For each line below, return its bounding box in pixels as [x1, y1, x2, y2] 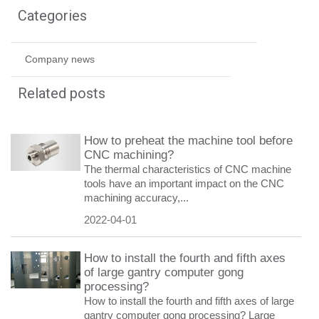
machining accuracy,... [83, 192, 189, 204]
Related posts [18, 85, 105, 103]
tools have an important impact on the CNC [83, 177, 284, 190]
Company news [25, 53, 95, 66]
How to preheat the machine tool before [83, 134, 293, 148]
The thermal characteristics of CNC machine [83, 163, 291, 176]
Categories [18, 7, 87, 25]
